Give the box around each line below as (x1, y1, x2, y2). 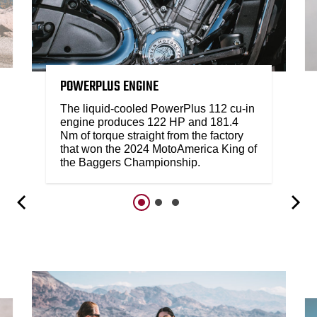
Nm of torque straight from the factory (59, 129, 243, 142)
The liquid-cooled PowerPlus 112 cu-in (59, 102, 255, 115)
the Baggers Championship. (59, 156, 200, 168)
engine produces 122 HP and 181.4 (59, 115, 238, 128)
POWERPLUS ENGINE (59, 75, 158, 98)
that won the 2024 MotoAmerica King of (59, 142, 257, 155)
